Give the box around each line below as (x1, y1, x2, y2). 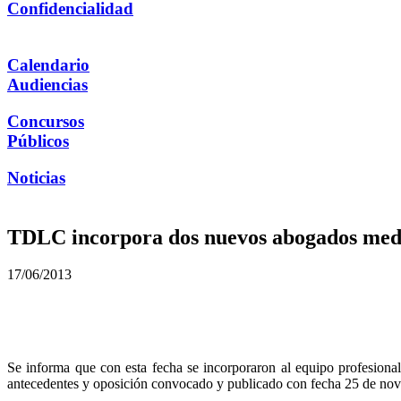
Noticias (7, 167, 65, 187)
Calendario (7, 55, 90, 75)
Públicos (7, 131, 69, 150)
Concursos (7, 111, 84, 131)
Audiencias (7, 75, 88, 95)
